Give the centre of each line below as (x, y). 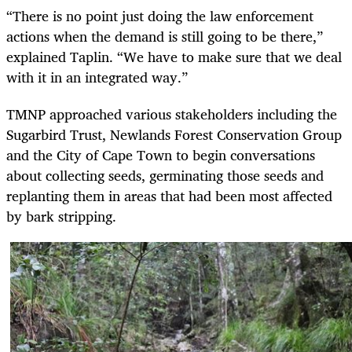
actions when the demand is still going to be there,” (165, 37)
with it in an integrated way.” (97, 77)
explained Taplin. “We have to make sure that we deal (174, 57)
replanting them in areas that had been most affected (169, 195)
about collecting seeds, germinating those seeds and (165, 175)
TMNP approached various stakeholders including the (172, 114)
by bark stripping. (63, 216)
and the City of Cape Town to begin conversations (161, 154)
